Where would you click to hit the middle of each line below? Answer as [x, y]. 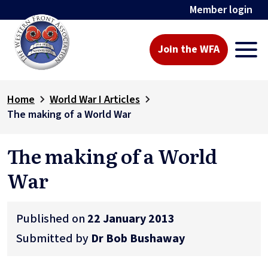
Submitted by [54, 238]
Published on [52, 219]
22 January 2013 [131, 219]
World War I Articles [95, 99]
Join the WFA [189, 50]
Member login [221, 10]
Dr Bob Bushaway [138, 238]
